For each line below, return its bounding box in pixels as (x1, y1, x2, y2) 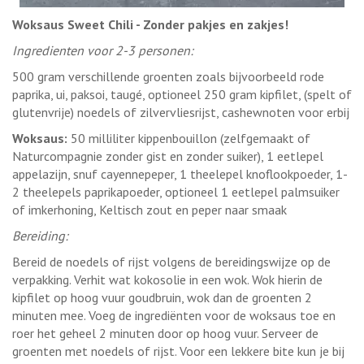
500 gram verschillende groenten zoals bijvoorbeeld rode (12, 67, 324, 84)
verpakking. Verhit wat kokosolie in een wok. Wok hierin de (12, 271, 323, 288)
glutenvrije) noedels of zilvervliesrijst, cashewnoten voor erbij (12, 103, 349, 120)
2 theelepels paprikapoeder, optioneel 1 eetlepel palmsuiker (12, 183, 340, 200)
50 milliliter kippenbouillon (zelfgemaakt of (67, 129, 310, 146)
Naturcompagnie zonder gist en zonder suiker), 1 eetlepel (12, 147, 323, 164)
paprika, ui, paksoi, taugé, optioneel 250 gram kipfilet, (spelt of (12, 85, 352, 102)
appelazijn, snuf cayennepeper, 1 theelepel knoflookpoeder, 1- (12, 165, 348, 182)
